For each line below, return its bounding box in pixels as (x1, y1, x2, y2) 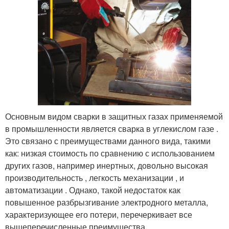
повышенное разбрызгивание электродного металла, (5, 196, 208, 208)
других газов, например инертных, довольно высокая (5, 159, 208, 171)
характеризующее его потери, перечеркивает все (5, 209, 192, 220)
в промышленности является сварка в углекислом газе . (5, 123, 218, 134)
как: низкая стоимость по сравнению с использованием (5, 147, 215, 159)
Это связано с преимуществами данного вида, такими (5, 135, 211, 147)
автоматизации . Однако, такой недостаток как (5, 184, 180, 196)
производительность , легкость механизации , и (5, 172, 184, 184)
